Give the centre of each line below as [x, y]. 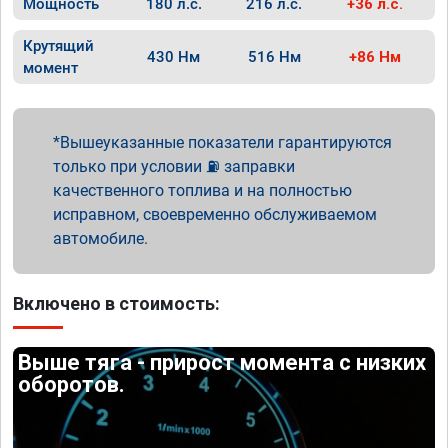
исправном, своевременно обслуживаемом [215, 214]
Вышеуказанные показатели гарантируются [226, 142]
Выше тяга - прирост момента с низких [222, 362]
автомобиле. [100, 238]
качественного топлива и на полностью [202, 190]
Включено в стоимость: [116, 303]
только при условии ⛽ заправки [174, 166]
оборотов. [72, 384]
